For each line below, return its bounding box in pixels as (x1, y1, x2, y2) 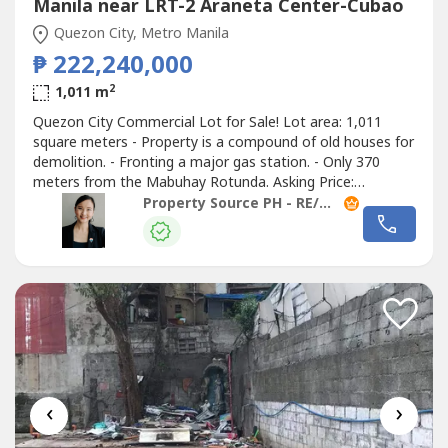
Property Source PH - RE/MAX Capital (318, 192, 331, 214)
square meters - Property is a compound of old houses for (32, 132, 414, 154)
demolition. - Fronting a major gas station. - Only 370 (32, 152, 380, 174)
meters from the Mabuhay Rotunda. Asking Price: (32, 172, 354, 194)
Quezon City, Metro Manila (50, 23, 229, 45)
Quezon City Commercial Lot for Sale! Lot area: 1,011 (32, 112, 382, 134)
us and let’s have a (32, 212, 153, 234)
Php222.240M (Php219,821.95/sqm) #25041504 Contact (32, 192, 398, 214)
